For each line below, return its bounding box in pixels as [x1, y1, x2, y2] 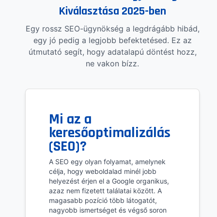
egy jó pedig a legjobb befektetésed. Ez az [33, 35, 192, 46]
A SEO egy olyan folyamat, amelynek [49, 157, 166, 166]
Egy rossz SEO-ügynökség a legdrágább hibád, [25, 24, 200, 34]
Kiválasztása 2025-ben [59, 4, 166, 19]
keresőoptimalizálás [49, 124, 170, 142]
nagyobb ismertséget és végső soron [49, 206, 167, 215]
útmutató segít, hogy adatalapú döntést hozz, [28, 47, 197, 57]
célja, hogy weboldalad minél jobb [49, 167, 156, 176]
